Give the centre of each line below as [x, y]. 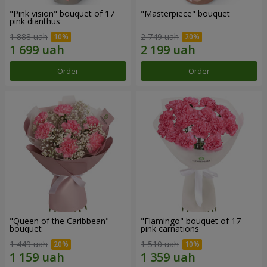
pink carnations [170, 228]
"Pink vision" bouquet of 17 [62, 14]
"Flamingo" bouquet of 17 [191, 221]
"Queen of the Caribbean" [59, 221]
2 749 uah [160, 36]
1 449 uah [29, 244]
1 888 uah [29, 36]
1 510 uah [160, 244]
